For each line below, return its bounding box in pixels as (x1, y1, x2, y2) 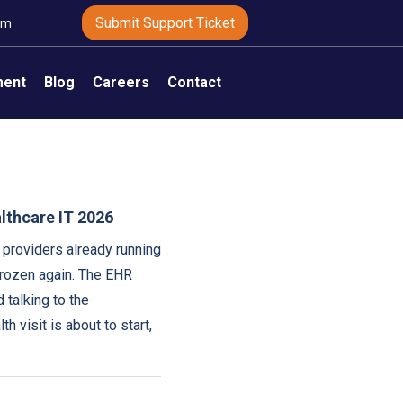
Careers (92, 74, 149, 91)
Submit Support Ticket (95, 14, 236, 31)
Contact (166, 74, 221, 91)
